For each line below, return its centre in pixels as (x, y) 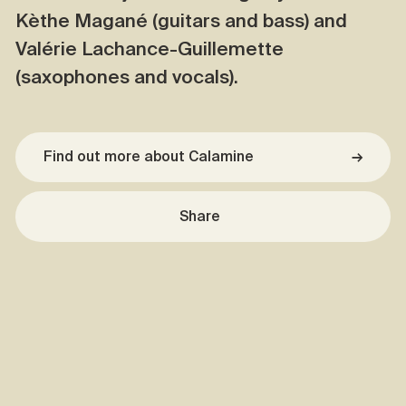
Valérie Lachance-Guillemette (150, 48)
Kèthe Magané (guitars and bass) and (181, 20)
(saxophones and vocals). (127, 77)
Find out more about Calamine (152, 156)
